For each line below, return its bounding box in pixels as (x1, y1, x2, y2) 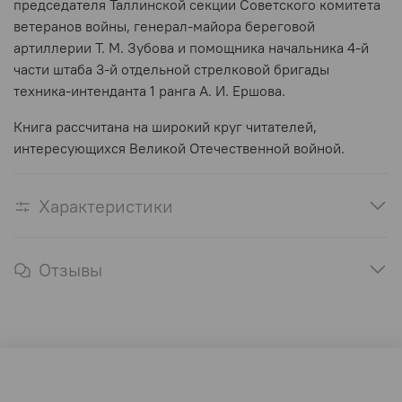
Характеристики (39, 195, 173, 218)
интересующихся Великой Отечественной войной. (13, 139, 345, 158)
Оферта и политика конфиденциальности (13, 370, 284, 389)
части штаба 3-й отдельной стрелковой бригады (13, 60, 329, 79)
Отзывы (39, 258, 102, 282)
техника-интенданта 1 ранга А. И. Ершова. (13, 82, 285, 100)
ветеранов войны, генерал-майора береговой (13, 17, 315, 36)
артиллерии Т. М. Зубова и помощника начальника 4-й (13, 39, 369, 57)
